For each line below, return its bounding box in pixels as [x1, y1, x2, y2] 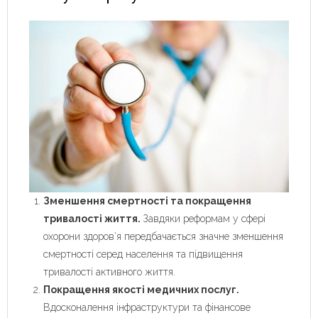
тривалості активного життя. [43, 266, 175, 278]
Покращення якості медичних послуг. [43, 284, 239, 296]
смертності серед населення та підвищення [43, 248, 243, 261]
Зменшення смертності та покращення [43, 195, 251, 207]
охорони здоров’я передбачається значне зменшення [43, 231, 283, 243]
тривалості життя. [43, 213, 141, 225]
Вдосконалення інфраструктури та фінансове [43, 302, 251, 314]
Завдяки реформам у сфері [141, 213, 265, 225]
